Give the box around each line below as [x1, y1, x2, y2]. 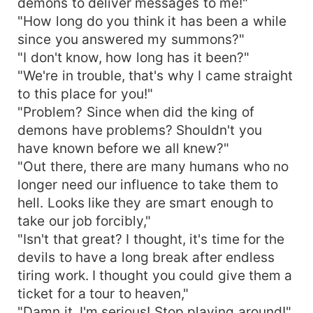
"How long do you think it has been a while [17, 12, 286, 29]
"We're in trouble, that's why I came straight [17, 66, 293, 84]
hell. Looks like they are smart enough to [17, 194, 274, 211]
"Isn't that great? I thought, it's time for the [17, 230, 285, 247]
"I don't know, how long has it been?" [17, 48, 250, 66]
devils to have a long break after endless [17, 248, 275, 265]
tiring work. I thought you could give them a [17, 266, 293, 284]
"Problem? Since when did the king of [17, 103, 254, 120]
